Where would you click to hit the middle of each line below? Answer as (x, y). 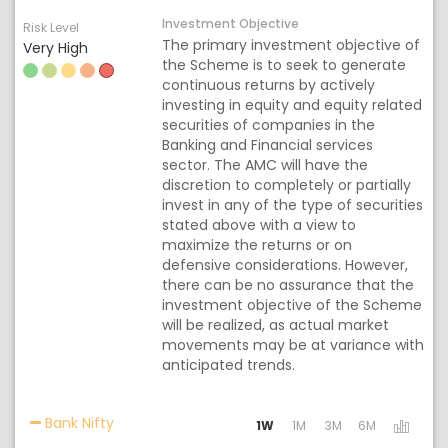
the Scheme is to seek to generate (284, 65)
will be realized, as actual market (276, 325)
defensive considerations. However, (285, 265)
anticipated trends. (229, 365)
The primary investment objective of (291, 45)
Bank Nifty (77, 423)
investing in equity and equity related (292, 105)
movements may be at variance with (293, 345)
